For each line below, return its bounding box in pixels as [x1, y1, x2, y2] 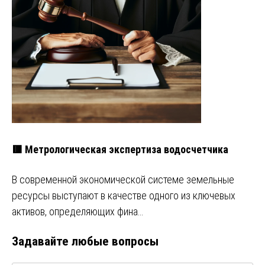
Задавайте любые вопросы [12, 234, 159, 249]
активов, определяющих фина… [12, 205, 143, 218]
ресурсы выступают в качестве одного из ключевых [12, 189, 235, 202]
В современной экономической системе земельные [12, 173, 234, 186]
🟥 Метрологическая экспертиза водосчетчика [12, 143, 228, 156]
